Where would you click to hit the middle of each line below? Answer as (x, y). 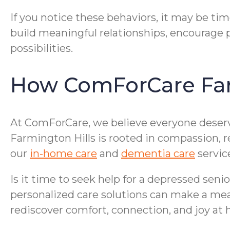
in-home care (63, 153)
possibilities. (42, 49)
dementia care (158, 153)
